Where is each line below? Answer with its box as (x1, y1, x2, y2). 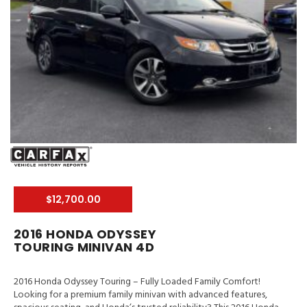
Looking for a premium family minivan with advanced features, (14, 287, 267, 304)
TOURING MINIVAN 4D (14, 238, 155, 256)
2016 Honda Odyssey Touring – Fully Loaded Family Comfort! (14, 274, 260, 291)
